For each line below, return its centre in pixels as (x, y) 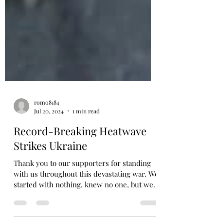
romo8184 (47, 127)
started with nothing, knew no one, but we (83, 209)
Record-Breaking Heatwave (80, 155)
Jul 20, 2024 (49, 135)
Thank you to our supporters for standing (82, 187)
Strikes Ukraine (50, 170)
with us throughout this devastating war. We (86, 198)
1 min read (86, 135)
